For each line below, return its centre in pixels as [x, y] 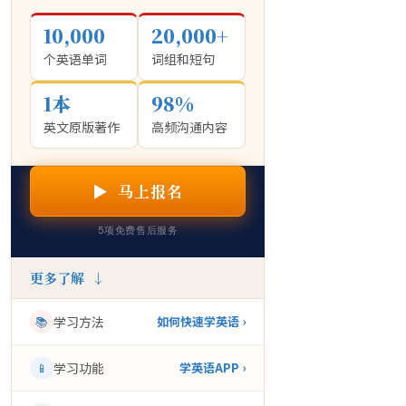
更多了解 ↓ [68, 278]
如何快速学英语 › [201, 321]
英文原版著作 [82, 127]
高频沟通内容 [189, 127]
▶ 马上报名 [138, 191]
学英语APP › [213, 367]
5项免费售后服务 [138, 230]
